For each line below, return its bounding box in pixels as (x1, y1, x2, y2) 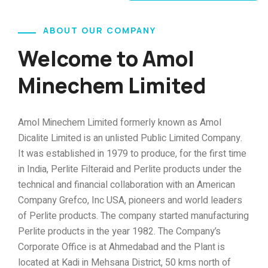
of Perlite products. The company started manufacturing (18, 209, 249, 224)
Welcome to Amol (18, 44, 194, 74)
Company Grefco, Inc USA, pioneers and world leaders (18, 193, 242, 208)
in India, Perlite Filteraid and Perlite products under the (18, 162, 242, 177)
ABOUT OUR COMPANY (43, 25, 156, 36)
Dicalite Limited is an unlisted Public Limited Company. (18, 131, 242, 146)
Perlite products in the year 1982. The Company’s (18, 224, 221, 239)
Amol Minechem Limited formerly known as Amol (18, 115, 221, 130)
